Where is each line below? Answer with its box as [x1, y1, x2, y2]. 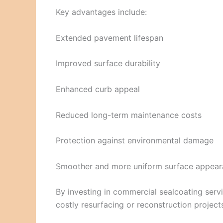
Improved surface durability [56, 58, 160, 69]
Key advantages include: [56, 7, 147, 17]
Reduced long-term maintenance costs [56, 110, 202, 120]
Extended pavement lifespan [56, 32, 163, 43]
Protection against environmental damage [56, 135, 214, 146]
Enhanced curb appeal [56, 84, 140, 95]
